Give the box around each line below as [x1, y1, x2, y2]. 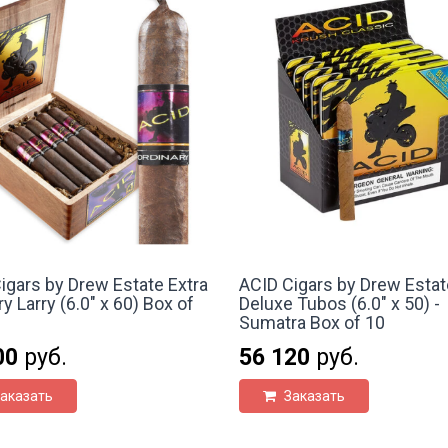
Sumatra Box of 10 [238, 311, 385, 333]
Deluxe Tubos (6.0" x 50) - [238, 292, 440, 314]
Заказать [280, 387, 345, 404]
